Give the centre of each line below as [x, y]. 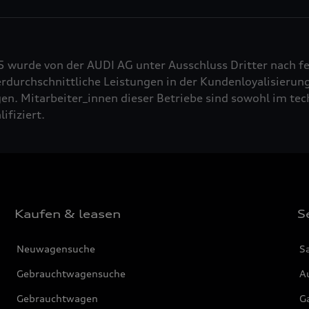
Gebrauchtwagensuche [71, 274]
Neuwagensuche [56, 249]
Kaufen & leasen [68, 214]
